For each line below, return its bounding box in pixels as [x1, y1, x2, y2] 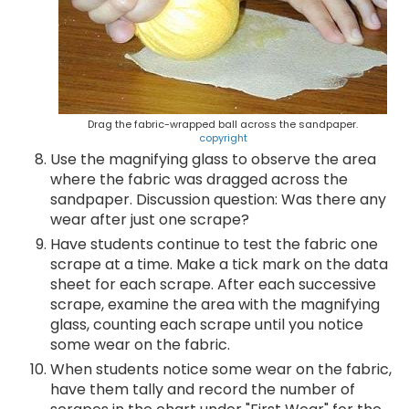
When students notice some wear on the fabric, [50, 359, 392, 380]
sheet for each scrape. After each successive [50, 274, 376, 295]
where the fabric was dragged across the [50, 169, 348, 190]
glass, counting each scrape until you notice [50, 314, 363, 335]
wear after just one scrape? [50, 209, 249, 230]
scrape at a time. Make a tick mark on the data [50, 254, 388, 275]
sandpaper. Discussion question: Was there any [50, 189, 386, 210]
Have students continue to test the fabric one [50, 234, 378, 255]
